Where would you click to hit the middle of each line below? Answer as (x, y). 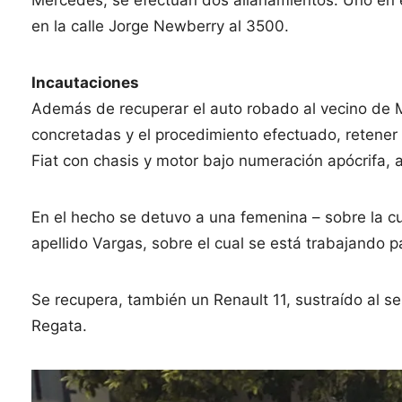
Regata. (60, 325)
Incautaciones (86, 82)
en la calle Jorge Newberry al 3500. (161, 26)
